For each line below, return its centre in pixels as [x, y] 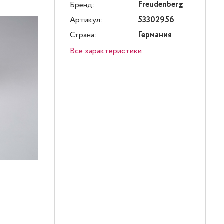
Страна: [83, 35]
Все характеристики [106, 51]
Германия [155, 35]
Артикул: [86, 20]
